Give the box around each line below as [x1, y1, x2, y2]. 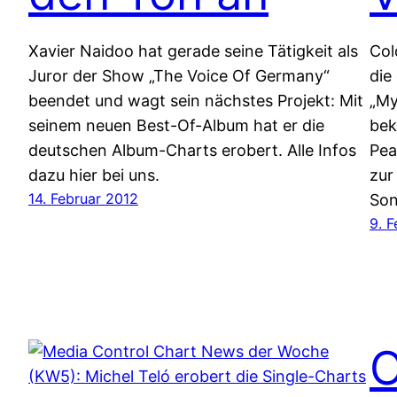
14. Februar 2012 [28, 189, 138, 207]
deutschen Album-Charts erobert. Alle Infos [28, 140, 356, 160]
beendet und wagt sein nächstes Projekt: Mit [28, 90, 363, 110]
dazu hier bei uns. [28, 165, 160, 184]
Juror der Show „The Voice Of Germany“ [28, 66, 330, 85]
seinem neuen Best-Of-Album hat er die [28, 115, 324, 135]
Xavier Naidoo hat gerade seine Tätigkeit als [28, 41, 358, 60]
